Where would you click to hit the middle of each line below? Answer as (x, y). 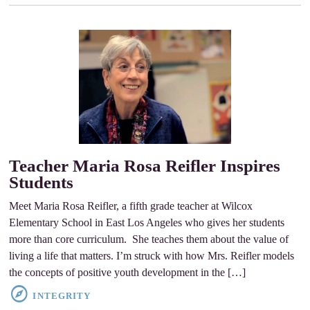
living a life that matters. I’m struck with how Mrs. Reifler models (152, 255)
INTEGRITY (62, 295)
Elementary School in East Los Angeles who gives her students (147, 222)
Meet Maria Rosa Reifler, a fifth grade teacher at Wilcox (131, 206)
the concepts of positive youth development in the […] (128, 272)
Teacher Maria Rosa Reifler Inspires (145, 165)
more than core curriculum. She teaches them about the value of (149, 239)
